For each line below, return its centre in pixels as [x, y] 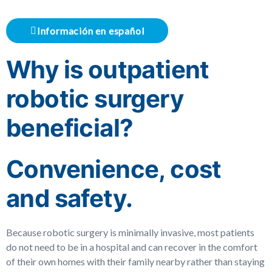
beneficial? [70, 128]
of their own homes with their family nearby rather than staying [135, 261]
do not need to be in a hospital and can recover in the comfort [132, 247]
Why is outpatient [108, 70]
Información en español [90, 31]
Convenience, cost [114, 169]
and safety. [70, 198]
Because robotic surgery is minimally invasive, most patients [130, 232]
